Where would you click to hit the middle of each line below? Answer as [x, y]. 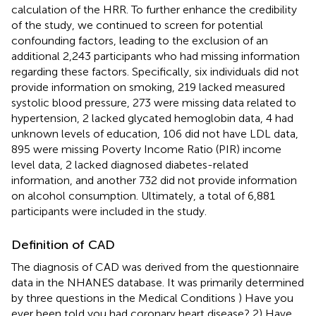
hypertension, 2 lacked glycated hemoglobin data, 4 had [152, 118]
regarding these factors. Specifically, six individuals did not [155, 71]
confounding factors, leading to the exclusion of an [140, 40]
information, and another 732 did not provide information [154, 180]
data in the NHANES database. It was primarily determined [158, 282]
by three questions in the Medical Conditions [125, 298]
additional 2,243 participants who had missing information [156, 56]
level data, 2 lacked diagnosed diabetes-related [130, 164]
